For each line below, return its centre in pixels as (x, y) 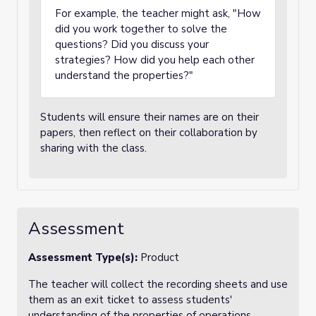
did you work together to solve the (141, 29)
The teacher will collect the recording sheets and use (158, 284)
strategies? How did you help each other (155, 60)
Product (160, 257)
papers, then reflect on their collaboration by (149, 133)
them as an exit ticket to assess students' (130, 300)
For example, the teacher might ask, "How (158, 13)
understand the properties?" (124, 75)
